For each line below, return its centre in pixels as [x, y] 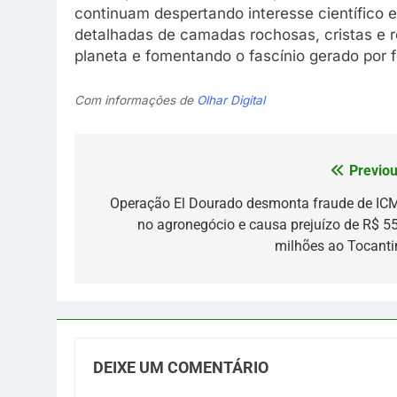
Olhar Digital [231, 101]
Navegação [145, 175]
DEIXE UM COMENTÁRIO [181, 367]
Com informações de [136, 101]
